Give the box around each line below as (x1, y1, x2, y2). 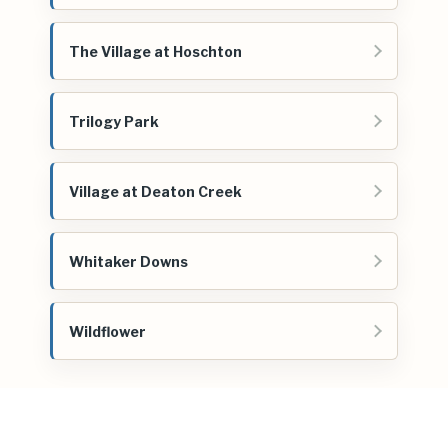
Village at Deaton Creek (69, 182, 242, 200)
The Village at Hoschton (69, 42, 242, 60)
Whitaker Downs (69, 252, 188, 270)
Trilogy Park (69, 112, 159, 130)
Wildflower (69, 322, 146, 340)
